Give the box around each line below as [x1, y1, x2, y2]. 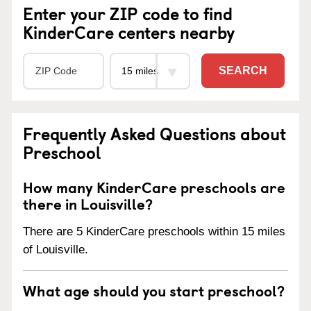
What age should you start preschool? [23, 278, 285, 301]
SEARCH [219, 65, 267, 77]
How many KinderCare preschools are [23, 175, 285, 198]
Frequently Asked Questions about [23, 120, 286, 146]
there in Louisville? [23, 192, 153, 215]
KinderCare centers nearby [23, 19, 235, 44]
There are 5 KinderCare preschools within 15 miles [23, 224, 285, 238]
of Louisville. [23, 242, 88, 256]
